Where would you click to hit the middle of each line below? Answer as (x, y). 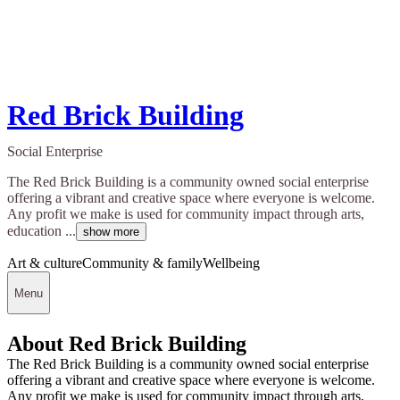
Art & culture (45, 263)
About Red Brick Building (127, 344)
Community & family (142, 263)
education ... (42, 231)
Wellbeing (231, 263)
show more (111, 232)
